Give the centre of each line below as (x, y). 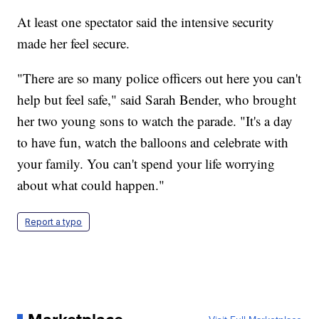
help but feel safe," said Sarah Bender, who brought (157, 100)
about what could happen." (91, 185)
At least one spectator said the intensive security (146, 22)
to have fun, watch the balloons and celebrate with (153, 142)
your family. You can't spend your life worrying (146, 164)
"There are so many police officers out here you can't (159, 78)
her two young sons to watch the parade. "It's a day (155, 121)
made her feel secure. (74, 43)
